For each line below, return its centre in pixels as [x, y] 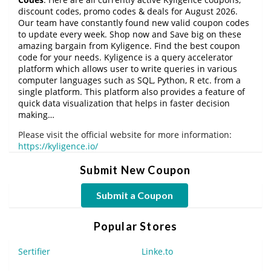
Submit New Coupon [135, 170]
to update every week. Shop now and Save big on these [130, 34]
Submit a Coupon [134, 195]
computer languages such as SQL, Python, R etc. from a [129, 80]
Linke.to [157, 251]
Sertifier [34, 251]
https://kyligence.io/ [58, 146]
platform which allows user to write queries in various [128, 68]
